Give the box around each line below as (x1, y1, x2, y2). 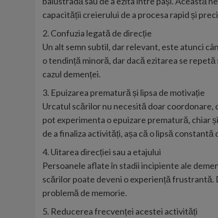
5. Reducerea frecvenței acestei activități (42, 206, 198, 217)
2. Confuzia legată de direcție (42, 28, 152, 39)
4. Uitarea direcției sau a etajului (42, 146, 161, 158)
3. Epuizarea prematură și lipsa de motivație (42, 87, 205, 98)
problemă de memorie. (42, 187, 127, 199)
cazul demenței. (42, 69, 101, 80)
